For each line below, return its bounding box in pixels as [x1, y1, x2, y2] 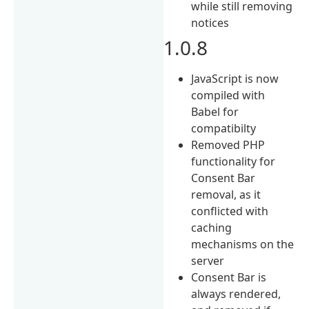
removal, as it [191, 186, 261, 202]
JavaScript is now [191, 70, 279, 86]
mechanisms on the [191, 236, 295, 252]
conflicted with [191, 203, 269, 219]
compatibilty [191, 120, 257, 136]
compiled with [191, 87, 266, 103]
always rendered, [191, 286, 281, 301]
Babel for [191, 103, 239, 119]
